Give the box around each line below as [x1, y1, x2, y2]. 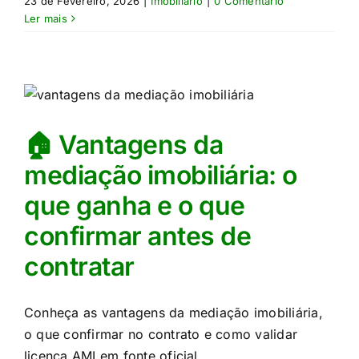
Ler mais [24, 12, 67, 25]
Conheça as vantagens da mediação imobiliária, [24, 305, 323, 321]
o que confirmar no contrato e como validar [24, 326, 298, 342]
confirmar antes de [24, 220, 252, 252]
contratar [24, 251, 135, 282]
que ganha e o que [24, 190, 245, 221]
